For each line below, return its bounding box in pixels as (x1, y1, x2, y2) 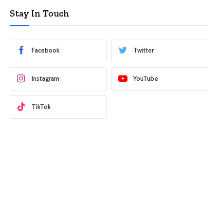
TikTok (32, 103, 51, 110)
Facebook (32, 46, 59, 54)
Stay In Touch (10, 7, 70, 19)
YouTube (133, 74, 158, 82)
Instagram (32, 74, 59, 82)
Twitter (133, 46, 154, 54)
